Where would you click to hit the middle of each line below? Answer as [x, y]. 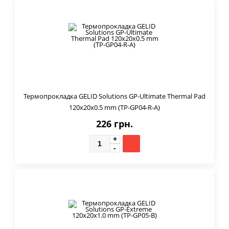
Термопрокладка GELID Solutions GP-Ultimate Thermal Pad [114, 96]
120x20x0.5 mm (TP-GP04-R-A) [114, 107]
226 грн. [114, 123]
